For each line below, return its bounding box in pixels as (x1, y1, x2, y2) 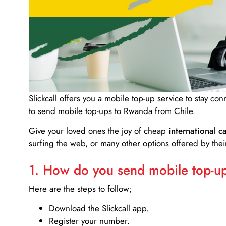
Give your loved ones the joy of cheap (29, 125, 168, 137)
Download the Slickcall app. (49, 202, 149, 215)
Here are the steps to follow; (29, 182, 132, 195)
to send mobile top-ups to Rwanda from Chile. (29, 104, 195, 117)
